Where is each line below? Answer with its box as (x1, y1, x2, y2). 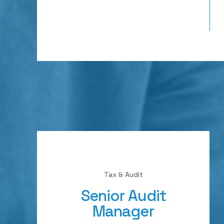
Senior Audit (80, 185, 166, 205)
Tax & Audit (103, 170, 143, 179)
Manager (92, 201, 154, 221)
